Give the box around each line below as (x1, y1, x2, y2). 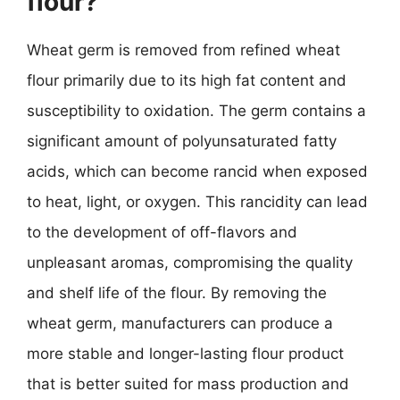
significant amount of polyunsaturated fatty (27, 131, 337, 150)
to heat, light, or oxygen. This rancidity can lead (27, 192, 368, 211)
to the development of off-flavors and (27, 222, 297, 241)
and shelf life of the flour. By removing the (27, 283, 327, 302)
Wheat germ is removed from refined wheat (27, 40, 340, 59)
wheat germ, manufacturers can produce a (27, 313, 333, 332)
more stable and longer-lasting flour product (27, 344, 344, 362)
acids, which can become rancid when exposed (27, 162, 368, 180)
